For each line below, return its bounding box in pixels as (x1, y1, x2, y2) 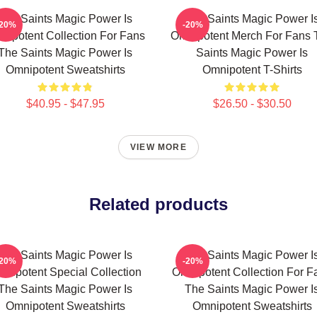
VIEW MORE (130, 142, 187, 152)
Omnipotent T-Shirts (202, 64, 302, 76)
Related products (89, 195, 228, 214)
